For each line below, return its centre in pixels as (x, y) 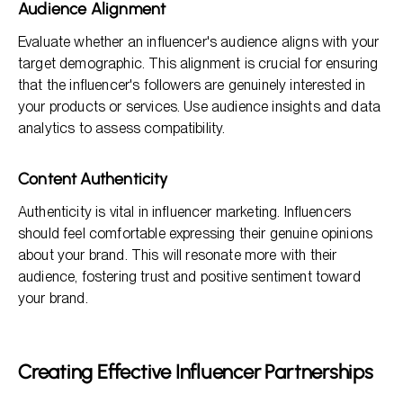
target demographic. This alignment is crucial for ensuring (198, 63)
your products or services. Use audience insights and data (200, 107)
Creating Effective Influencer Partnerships (196, 372)
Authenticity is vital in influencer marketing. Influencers (185, 212)
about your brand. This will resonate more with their (178, 255)
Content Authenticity (93, 179)
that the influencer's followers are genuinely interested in (192, 85)
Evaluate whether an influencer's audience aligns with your (199, 42)
